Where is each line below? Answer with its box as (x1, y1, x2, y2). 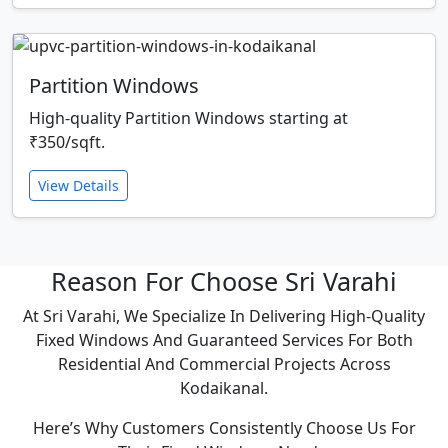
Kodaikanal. (180, 376, 268, 399)
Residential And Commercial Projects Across (57, 352, 391, 375)
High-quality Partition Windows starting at (29, 106, 348, 129)
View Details (38, 175, 119, 195)
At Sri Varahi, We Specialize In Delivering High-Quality (23, 304, 425, 327)
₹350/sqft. (29, 130, 105, 153)
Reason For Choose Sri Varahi (51, 263, 397, 298)
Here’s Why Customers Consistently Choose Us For (32, 416, 416, 439)
